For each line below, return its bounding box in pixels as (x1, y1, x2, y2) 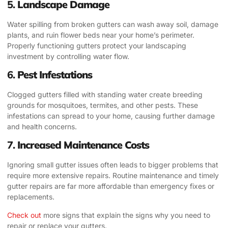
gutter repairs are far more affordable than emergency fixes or (7, 182, 214, 191)
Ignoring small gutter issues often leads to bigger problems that (7, 160, 218, 169)
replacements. (7, 192, 54, 202)
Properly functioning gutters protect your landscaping (7, 41, 186, 50)
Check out (7, 210, 41, 219)
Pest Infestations (17, 68, 92, 81)
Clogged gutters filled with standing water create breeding (7, 90, 203, 99)
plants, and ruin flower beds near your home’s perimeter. (7, 30, 194, 39)
